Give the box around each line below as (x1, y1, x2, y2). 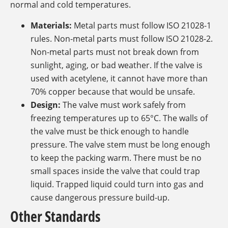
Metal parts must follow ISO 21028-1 (72, 19, 211, 31)
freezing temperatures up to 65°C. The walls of (31, 112, 208, 124)
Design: (31, 99, 61, 110)
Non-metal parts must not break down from (31, 46, 199, 58)
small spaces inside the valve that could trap (31, 165, 200, 177)
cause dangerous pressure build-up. (31, 191, 169, 203)
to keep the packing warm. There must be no (31, 152, 202, 163)
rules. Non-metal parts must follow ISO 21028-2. (31, 33, 213, 44)
